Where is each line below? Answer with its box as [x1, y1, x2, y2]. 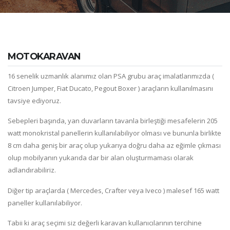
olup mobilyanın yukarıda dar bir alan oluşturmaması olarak [8, 153, 194, 163]
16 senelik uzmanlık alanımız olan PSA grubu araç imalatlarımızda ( [8, 71, 214, 81]
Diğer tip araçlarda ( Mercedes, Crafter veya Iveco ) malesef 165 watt [8, 185, 219, 195]
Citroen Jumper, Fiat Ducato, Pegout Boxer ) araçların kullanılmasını [8, 83, 213, 93]
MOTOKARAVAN [8, 51, 81, 62]
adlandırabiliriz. [8, 165, 56, 175]
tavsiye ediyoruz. [8, 95, 63, 105]
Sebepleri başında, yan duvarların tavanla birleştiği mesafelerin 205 [8, 116, 218, 126]
